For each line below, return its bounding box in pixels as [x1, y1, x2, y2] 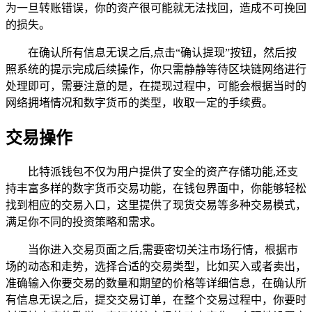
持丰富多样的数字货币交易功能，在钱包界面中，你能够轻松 [6, 182, 306, 195]
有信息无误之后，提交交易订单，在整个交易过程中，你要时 [6, 294, 306, 306]
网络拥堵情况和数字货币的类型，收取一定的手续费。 [6, 97, 273, 109]
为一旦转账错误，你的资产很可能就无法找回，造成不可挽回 [6, 2, 306, 15]
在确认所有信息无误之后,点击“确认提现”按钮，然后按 [28, 47, 297, 59]
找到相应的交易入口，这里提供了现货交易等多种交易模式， [6, 199, 306, 212]
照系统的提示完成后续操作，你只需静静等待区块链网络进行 [6, 63, 306, 76]
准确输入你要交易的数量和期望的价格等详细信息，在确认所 [6, 277, 306, 290]
